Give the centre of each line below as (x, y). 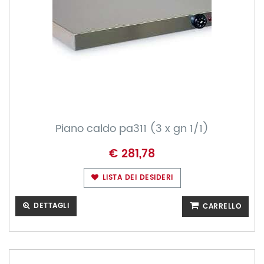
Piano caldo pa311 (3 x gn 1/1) (132, 129)
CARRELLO (220, 207)
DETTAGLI (50, 206)
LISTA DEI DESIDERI (136, 178)
